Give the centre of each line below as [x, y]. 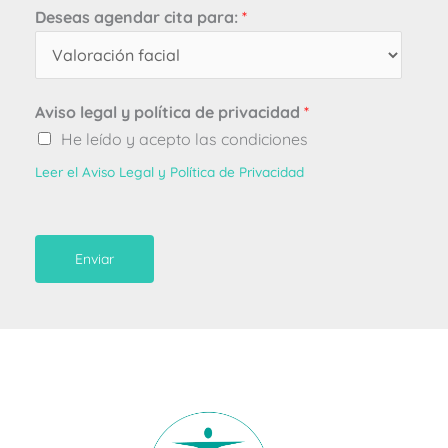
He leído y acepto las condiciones [184, 138]
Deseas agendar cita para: [138, 16]
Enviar [94, 258]
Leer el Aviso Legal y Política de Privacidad [169, 171]
